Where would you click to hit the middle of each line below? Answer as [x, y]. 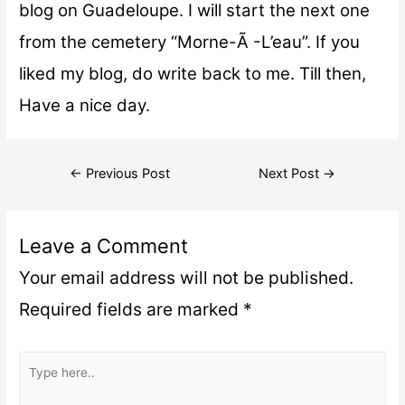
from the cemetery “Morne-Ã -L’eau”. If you [190, 42]
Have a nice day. [85, 105]
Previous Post [126, 173]
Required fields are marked [132, 309]
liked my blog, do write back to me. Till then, [193, 73]
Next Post [291, 173]
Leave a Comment [104, 246]
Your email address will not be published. [187, 278]
